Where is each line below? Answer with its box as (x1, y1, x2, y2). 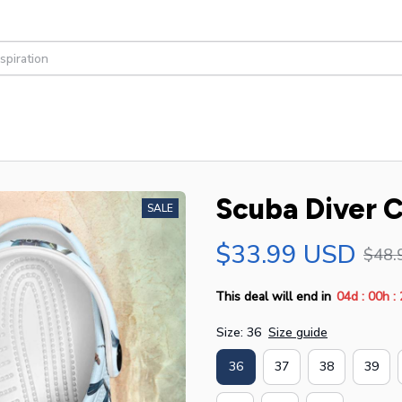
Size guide (268, 323, 328, 341)
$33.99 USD (215, 237, 356, 272)
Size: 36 (216, 323, 261, 341)
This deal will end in (215, 288, 331, 306)
